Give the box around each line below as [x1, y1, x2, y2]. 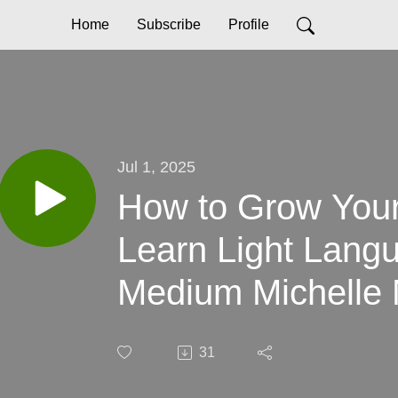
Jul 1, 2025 [117, 156, 195, 176]
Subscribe [136, 17, 201, 32]
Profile [227, 17, 269, 32]
